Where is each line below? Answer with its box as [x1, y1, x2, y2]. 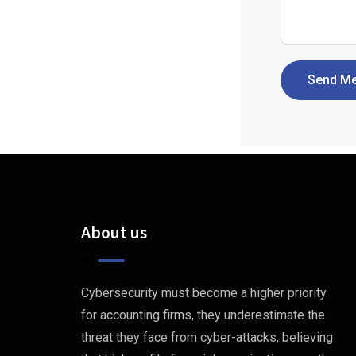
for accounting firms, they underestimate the [81, 308, 325, 323]
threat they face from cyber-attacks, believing [81, 330, 333, 345]
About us [81, 221, 147, 243]
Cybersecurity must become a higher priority [81, 285, 327, 300]
